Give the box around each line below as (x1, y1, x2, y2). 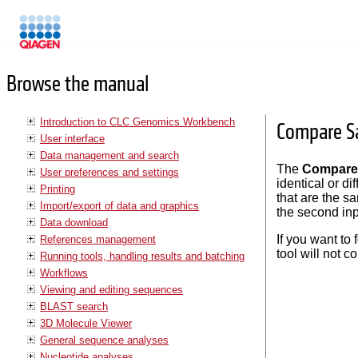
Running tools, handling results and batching (40, 249, 245, 262)
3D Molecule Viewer (40, 316, 132, 329)
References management (40, 233, 156, 245)
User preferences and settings (40, 165, 179, 178)
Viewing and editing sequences (40, 283, 183, 296)
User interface (40, 132, 105, 145)
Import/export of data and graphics (40, 199, 199, 212)
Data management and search (40, 149, 179, 161)
